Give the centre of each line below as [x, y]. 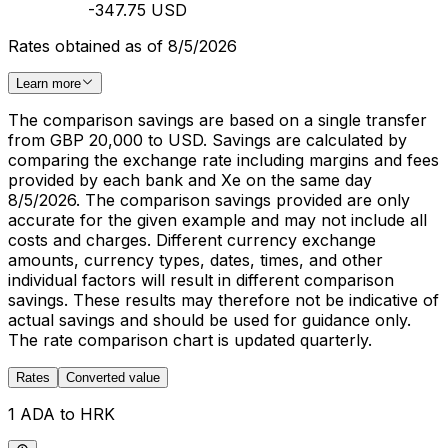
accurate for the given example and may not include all [217, 220]
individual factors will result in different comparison [201, 280]
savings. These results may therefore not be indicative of [223, 300]
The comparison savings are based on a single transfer [217, 120]
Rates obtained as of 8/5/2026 [122, 46]
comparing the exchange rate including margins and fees [223, 160]
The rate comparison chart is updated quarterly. [190, 340]
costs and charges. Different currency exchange [192, 240]
